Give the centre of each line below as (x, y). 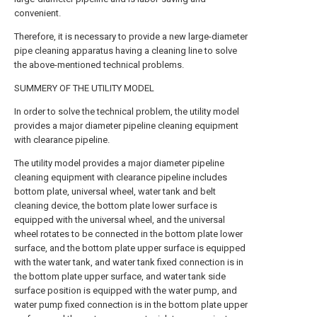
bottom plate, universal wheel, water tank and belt (115, 191)
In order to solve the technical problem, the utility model (127, 111)
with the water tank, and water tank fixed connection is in (129, 262)
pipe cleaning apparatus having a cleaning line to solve (126, 51)
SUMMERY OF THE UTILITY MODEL (84, 88)
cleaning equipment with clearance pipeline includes (121, 177)
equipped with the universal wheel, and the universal (120, 220)
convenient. (38, 13)
